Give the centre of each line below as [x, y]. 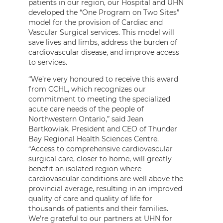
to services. [48, 62]
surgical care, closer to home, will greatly [100, 159]
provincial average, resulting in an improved [105, 188]
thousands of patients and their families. [98, 208]
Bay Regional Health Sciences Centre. [94, 139]
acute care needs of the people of [86, 109]
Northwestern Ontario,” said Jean [86, 119]
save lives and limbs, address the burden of [103, 42]
